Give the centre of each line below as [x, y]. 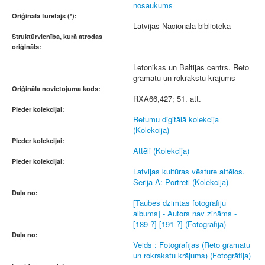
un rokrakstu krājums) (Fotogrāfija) [192, 255]
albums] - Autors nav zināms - [185, 213]
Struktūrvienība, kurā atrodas [57, 36]
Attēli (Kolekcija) [161, 151]
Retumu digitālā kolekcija [176, 119]
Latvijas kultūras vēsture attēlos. [189, 171]
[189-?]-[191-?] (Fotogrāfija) [180, 224]
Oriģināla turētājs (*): [44, 16]
